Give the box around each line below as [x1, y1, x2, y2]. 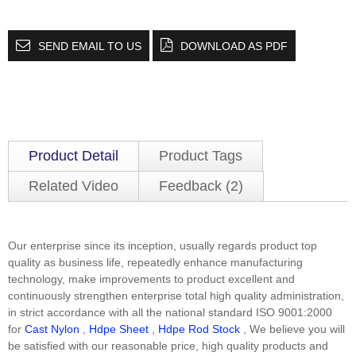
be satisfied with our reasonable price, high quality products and [8, 339, 328, 352]
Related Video [29, 177, 118, 194]
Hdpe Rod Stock [158, 322, 240, 335]
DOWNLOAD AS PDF [180, 39, 288, 52]
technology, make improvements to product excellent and [8, 272, 295, 285]
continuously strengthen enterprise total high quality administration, [8, 288, 344, 302]
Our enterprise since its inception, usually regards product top [8, 238, 317, 252]
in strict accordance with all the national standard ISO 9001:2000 [8, 305, 332, 319]
